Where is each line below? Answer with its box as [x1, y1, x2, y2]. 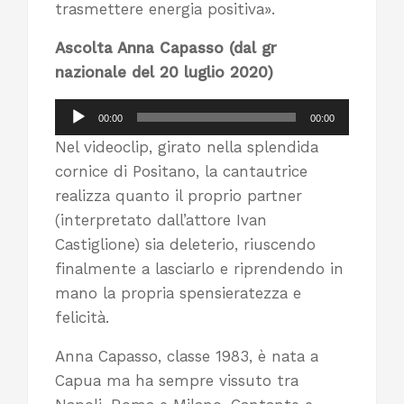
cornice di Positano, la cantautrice [55, 162, 308, 181]
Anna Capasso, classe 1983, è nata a [55, 347, 318, 366]
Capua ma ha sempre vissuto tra [55, 372, 298, 390]
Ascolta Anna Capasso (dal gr [55, 39, 277, 58]
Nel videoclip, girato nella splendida [55, 138, 318, 157]
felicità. [55, 308, 109, 327]
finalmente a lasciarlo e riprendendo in [55, 260, 344, 279]
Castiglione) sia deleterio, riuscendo [55, 235, 316, 254]
